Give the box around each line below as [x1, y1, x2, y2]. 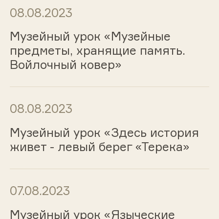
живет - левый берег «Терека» [9, 139, 190, 154]
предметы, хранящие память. [9, 43, 185, 58]
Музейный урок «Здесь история [9, 125, 199, 140]
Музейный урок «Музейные [9, 29, 171, 44]
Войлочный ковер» [9, 57, 122, 72]
